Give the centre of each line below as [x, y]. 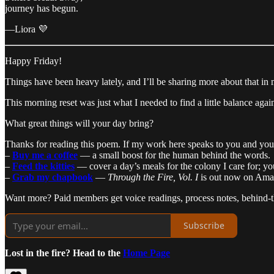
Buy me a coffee [45, 155]
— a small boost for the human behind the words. [174, 155]
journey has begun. [42, 8]
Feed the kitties [43, 166]
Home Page [146, 253]
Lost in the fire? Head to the [64, 253]
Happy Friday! [33, 61]
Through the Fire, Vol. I [153, 177]
